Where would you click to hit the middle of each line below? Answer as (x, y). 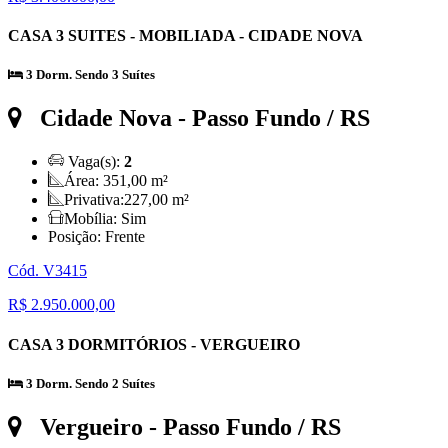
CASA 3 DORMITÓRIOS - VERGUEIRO (154, 344)
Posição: (76, 237)
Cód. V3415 (47, 271)
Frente (125, 237)
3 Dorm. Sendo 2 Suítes (89, 383)
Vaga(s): (94, 162)
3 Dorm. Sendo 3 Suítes (89, 75)
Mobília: (92, 219)
